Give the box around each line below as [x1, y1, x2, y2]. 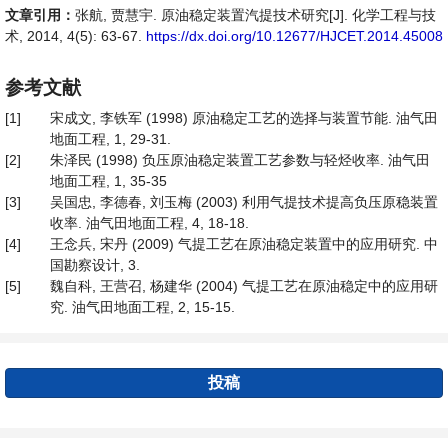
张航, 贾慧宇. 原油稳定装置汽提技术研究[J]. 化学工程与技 [75, 7, 436, 23]
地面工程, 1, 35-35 [50, 173, 167, 189]
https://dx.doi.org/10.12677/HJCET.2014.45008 [146, 28, 443, 44]
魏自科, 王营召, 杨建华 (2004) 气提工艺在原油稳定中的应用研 [50, 278, 438, 294]
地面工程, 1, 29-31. [50, 131, 171, 147]
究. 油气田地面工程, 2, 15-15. [50, 299, 235, 315]
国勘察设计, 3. [50, 257, 140, 273]
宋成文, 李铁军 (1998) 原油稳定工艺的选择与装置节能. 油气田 [50, 110, 438, 126]
